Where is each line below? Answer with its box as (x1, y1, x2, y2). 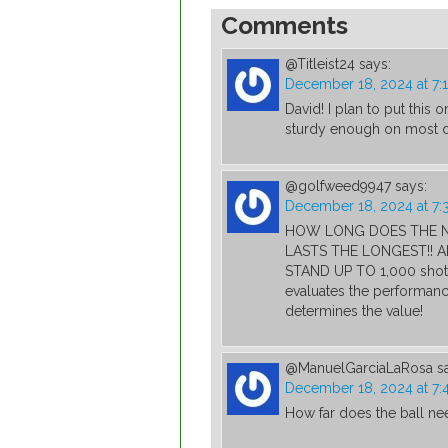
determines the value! (285, 303, 423, 320)
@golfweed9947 (285, 178, 391, 195)
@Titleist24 (285, 56, 355, 73)
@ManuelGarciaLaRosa (285, 360, 433, 377)
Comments (221, 11, 348, 41)
